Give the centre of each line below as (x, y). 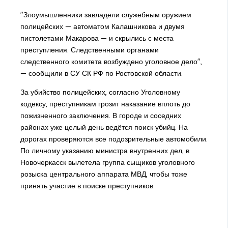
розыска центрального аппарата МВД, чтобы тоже (104, 174)
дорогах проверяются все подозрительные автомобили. (114, 139)
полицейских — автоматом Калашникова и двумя (102, 27)
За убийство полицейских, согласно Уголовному (100, 92)
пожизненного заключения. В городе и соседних (101, 116)
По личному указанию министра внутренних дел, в (105, 151)
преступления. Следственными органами (89, 50)
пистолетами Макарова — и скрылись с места (97, 38)
